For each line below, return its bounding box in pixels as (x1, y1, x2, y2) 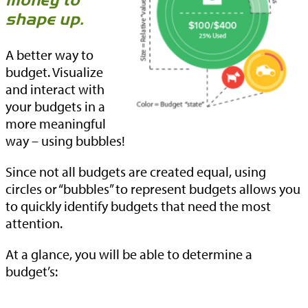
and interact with (5, 80, 104, 98)
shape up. (5, 10, 84, 30)
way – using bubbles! (5, 132, 125, 150)
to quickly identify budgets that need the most (5, 197, 271, 215)
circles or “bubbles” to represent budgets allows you (5, 180, 300, 198)
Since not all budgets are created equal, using (5, 163, 266, 181)
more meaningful (5, 115, 106, 133)
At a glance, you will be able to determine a (5, 245, 252, 263)
